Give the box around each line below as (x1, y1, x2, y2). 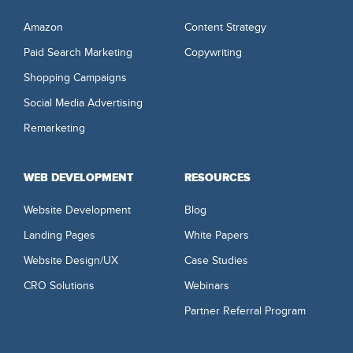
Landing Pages (24, 228, 95, 242)
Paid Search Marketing (24, 45, 132, 59)
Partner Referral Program (184, 303, 306, 318)
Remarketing (24, 121, 85, 135)
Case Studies (184, 253, 248, 267)
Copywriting (184, 45, 242, 59)
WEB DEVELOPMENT (24, 170, 133, 185)
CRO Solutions (24, 278, 95, 292)
